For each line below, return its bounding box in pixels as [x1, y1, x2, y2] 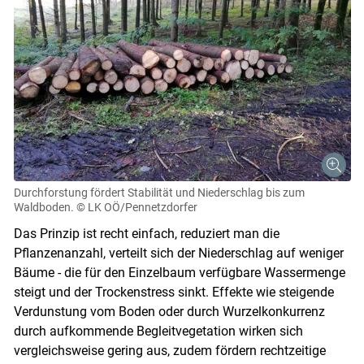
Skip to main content [110, 332, 252, 352]
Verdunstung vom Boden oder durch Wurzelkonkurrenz [13, 303, 325, 319]
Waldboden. [13, 200, 74, 214]
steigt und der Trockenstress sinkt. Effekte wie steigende [13, 284, 334, 300]
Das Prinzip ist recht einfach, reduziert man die [13, 225, 279, 241]
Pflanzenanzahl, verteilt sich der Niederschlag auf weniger [13, 245, 344, 261]
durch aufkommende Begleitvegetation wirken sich [13, 323, 303, 339]
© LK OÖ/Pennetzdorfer [76, 200, 197, 214]
